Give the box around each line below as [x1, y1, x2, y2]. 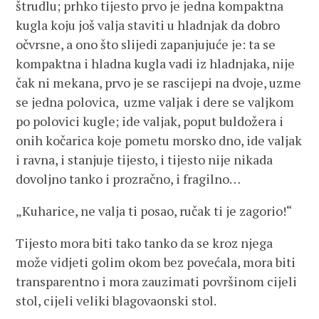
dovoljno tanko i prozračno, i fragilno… [16, 170, 241, 187]
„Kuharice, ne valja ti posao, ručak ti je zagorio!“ [16, 202, 293, 219]
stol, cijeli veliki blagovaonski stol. [16, 292, 217, 309]
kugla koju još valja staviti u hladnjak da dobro [16, 16, 281, 33]
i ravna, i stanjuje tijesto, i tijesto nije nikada [16, 151, 273, 168]
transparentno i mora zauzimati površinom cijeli [16, 273, 298, 290]
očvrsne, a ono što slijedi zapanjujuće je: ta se [16, 36, 276, 53]
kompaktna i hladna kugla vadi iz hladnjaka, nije [16, 55, 296, 72]
